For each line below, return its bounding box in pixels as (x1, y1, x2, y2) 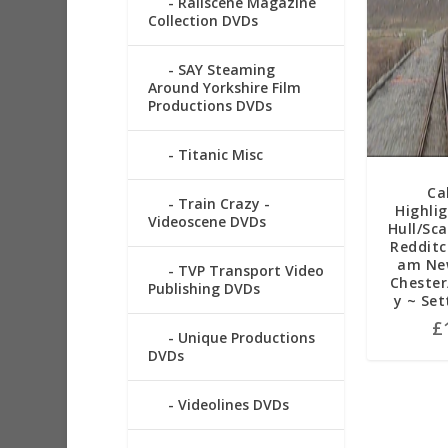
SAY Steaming (177, 60, 275, 80)
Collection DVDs (147, 11, 258, 31)
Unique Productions (177, 328, 315, 348)
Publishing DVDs (147, 279, 260, 299)
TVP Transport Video (177, 261, 324, 281)
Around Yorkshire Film (147, 78, 301, 98)
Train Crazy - (177, 194, 270, 214)
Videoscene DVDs (147, 212, 266, 232)
